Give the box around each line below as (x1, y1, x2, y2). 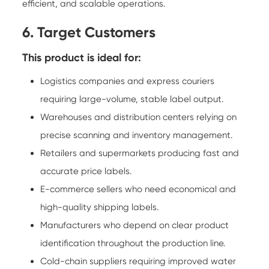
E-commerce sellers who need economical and (40, 183, 237, 195)
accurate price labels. (40, 165, 132, 177)
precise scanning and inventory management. (40, 129, 233, 141)
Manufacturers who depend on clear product (40, 219, 229, 231)
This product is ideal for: (22, 50, 142, 64)
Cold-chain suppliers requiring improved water (40, 255, 237, 267)
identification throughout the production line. (40, 237, 226, 249)
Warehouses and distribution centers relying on (40, 111, 237, 122)
